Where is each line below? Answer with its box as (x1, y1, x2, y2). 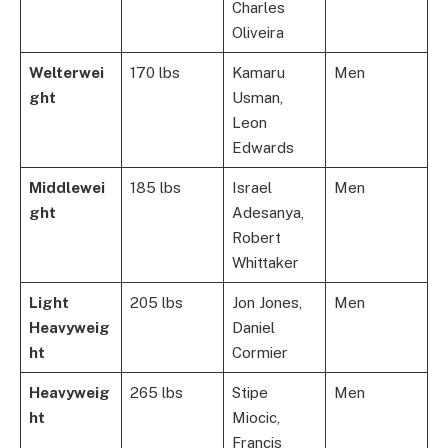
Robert (231, 228, 281, 246)
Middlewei (28, 178, 105, 196)
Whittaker (231, 253, 299, 271)
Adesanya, (231, 203, 304, 221)
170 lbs (129, 63, 180, 81)
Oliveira (231, 23, 284, 41)
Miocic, (231, 408, 280, 426)
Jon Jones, (231, 293, 302, 311)
